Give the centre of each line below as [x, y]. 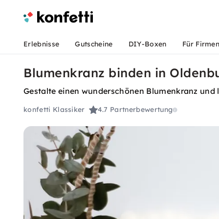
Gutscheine [94, 44]
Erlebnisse [42, 44]
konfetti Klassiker [54, 110]
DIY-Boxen [147, 44]
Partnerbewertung [142, 110]
